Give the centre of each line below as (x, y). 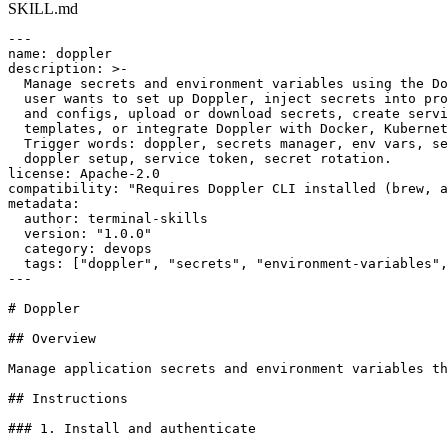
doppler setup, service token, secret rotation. (200, 158)
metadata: (44, 203)
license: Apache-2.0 (84, 173)
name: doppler (60, 53)
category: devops (80, 248)
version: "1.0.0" (80, 233)
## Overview (52, 338)
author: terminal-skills (108, 218)
